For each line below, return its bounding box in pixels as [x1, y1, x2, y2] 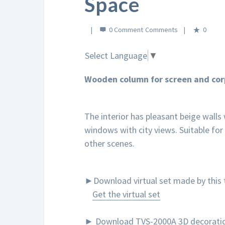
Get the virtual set [92, 188, 160, 200]
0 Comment [109, 25, 143, 34]
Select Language [85, 50, 147, 62]
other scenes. [84, 138, 135, 150]
